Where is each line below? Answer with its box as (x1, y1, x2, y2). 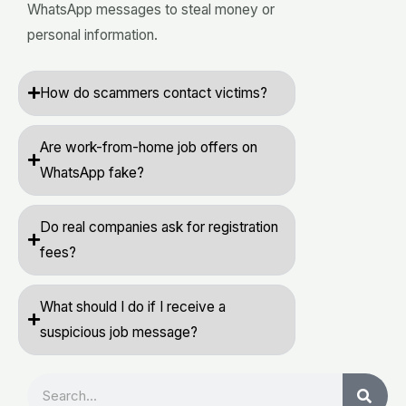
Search (26, 375, 70, 393)
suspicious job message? (40, 323, 198, 341)
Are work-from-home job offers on (40, 138, 257, 156)
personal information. (27, 25, 158, 43)
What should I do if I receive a (40, 297, 226, 315)
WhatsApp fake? (40, 163, 144, 181)
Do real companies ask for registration (40, 217, 278, 236)
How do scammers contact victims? (40, 83, 267, 101)
